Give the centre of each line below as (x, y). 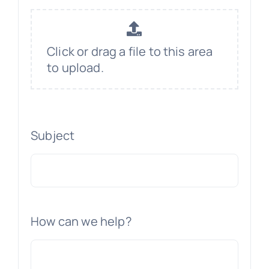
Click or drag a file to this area (130, 52)
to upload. (75, 68)
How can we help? (81, 221)
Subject (53, 135)
